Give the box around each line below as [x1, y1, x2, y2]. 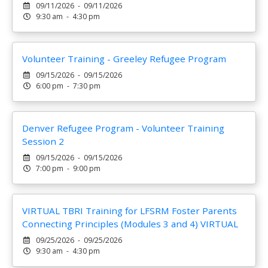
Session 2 [22, 135, 64, 147]
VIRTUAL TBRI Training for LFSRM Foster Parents [22, 205, 237, 217]
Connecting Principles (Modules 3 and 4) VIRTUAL [22, 218, 238, 230]
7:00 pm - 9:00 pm [36, 163, 101, 173]
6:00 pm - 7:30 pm [36, 81, 101, 91]
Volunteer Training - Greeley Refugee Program [22, 53, 226, 65]
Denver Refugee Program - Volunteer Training [22, 122, 224, 134]
